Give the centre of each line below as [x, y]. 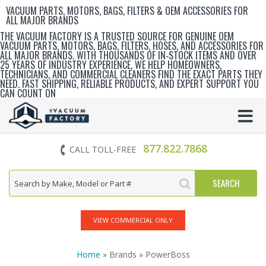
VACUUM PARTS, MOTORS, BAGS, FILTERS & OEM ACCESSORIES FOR [127, 11]
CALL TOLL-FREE [102, 149]
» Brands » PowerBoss [145, 254]
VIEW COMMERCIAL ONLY [133, 220]
